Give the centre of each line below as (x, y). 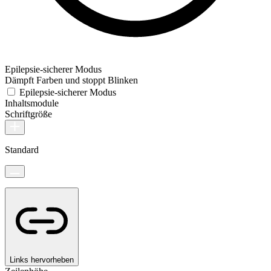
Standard (22, 150)
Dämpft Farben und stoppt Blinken (71, 80)
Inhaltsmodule (32, 103)
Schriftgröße (28, 114)
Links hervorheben (42, 260)
